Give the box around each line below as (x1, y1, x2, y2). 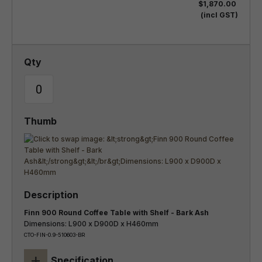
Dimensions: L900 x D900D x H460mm (24, 219, 158, 228)
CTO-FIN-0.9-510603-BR (24, 232, 85, 238)
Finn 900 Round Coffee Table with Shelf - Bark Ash (176, 208, 209, 217)
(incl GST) (201, 11, 238, 19)
